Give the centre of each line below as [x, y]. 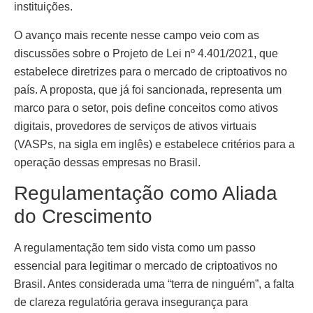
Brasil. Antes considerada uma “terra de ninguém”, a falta [154, 284]
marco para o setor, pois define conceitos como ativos [146, 108]
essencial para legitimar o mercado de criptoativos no [146, 266]
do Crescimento [83, 217]
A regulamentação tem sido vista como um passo [135, 248]
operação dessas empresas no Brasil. [107, 162]
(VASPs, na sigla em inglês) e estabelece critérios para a [154, 144]
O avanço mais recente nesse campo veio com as [137, 35]
